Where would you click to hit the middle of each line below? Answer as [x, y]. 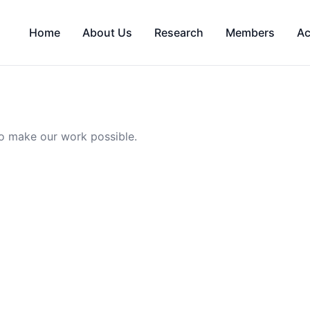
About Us [107, 33]
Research [179, 33]
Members [250, 33]
